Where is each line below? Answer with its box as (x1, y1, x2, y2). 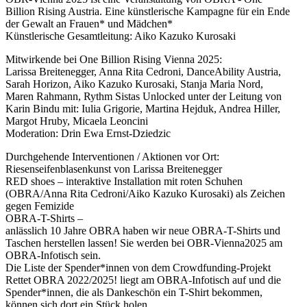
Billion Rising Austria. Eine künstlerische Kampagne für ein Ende (5, 5, 290, 17)
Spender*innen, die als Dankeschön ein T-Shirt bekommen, (5, 286, 262, 298)
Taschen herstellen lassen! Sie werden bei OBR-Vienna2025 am (5, 236, 282, 249)
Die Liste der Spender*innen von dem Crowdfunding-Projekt (5, 261, 271, 273)
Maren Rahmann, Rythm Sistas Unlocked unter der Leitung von (5, 90, 282, 102)
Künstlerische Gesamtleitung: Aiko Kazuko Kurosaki (5, 29, 236, 42)
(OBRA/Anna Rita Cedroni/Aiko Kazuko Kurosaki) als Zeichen (5, 187, 285, 199)
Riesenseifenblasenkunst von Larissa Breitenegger (5, 162, 222, 175)
